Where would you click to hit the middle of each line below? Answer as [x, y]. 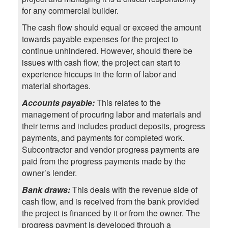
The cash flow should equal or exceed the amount [111, 27]
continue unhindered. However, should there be [107, 51]
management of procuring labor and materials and [111, 115]
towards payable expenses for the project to [100, 39]
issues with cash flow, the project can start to [101, 63]
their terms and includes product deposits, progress [113, 126]
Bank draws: [47, 190]
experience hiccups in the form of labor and [99, 74]
